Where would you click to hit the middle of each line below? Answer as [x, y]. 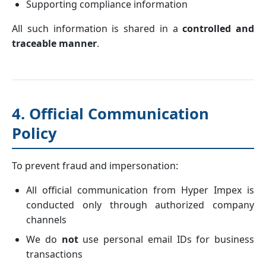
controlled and [218, 28]
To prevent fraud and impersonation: [95, 166]
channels [46, 220]
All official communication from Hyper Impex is [140, 190]
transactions [54, 254]
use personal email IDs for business [166, 239]
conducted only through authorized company [140, 205]
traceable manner [54, 43]
